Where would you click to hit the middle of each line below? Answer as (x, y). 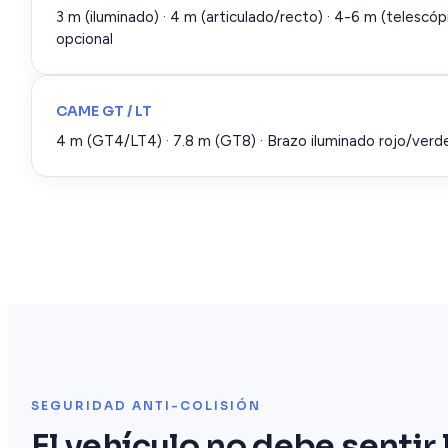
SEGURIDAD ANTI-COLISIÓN (146, 406)
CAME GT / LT (104, 110)
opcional (84, 38)
